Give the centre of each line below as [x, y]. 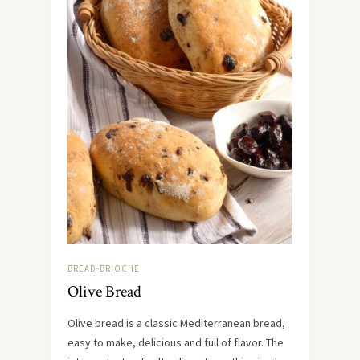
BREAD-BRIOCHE [104, 268]
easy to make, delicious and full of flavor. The [176, 342]
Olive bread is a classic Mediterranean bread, [176, 323]
